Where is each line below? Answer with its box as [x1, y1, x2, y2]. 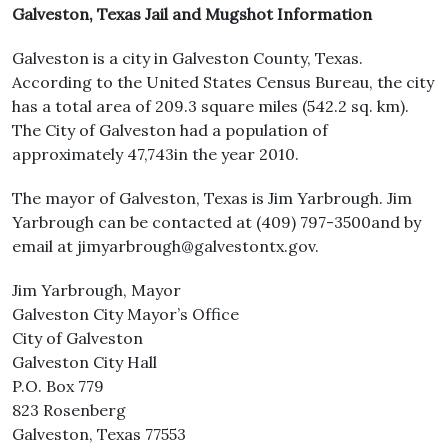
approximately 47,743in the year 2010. [12, 144, 299, 164]
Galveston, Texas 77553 [12, 424, 186, 444]
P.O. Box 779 [12, 376, 104, 396]
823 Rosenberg [12, 400, 126, 420]
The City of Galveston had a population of [12, 120, 328, 140]
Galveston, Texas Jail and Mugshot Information [12, 4, 372, 24]
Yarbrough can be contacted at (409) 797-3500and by [12, 212, 421, 232]
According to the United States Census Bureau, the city [12, 72, 434, 92]
